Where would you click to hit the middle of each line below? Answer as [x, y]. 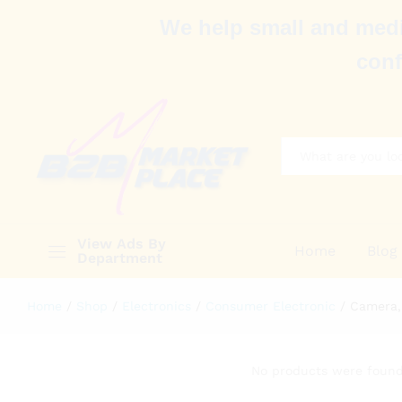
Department [120, 258]
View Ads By [122, 243]
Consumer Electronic [271, 306]
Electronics [157, 306]
